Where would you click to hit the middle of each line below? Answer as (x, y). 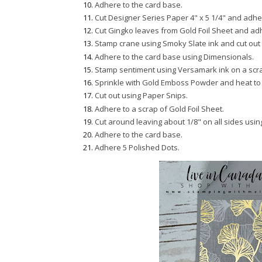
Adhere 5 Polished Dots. (137, 148)
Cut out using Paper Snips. (141, 96)
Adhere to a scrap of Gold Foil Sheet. (160, 108)
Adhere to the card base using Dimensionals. (174, 56)
